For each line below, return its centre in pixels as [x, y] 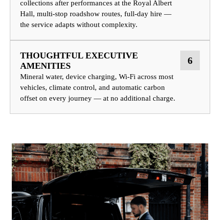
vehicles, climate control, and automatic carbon [93, 88]
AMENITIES [45, 66]
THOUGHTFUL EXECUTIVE [79, 56]
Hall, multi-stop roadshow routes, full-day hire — [96, 14]
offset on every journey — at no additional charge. [98, 98]
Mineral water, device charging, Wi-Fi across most [97, 77]
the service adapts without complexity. [79, 25]
